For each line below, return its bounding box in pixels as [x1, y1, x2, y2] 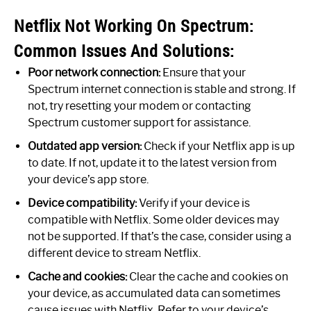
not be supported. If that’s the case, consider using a [28, 229, 292, 243]
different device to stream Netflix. [28, 246, 201, 260]
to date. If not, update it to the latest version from [28, 155, 277, 169]
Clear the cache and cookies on [127, 269, 288, 283]
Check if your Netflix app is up [142, 139, 295, 153]
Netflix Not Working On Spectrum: [14, 14, 254, 37]
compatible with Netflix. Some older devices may [28, 212, 279, 226]
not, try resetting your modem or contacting [28, 99, 251, 112]
